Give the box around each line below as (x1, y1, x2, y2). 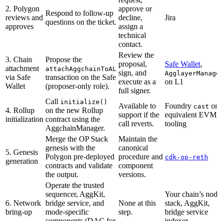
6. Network (5, 198, 41, 207)
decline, (118, 13, 143, 22)
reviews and (5, 13, 43, 22)
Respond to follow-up (45, 8, 113, 17)
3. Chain (5, 55, 32, 64)
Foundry (165, 101, 193, 110)
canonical (118, 143, 148, 152)
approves (5, 22, 34, 31)
